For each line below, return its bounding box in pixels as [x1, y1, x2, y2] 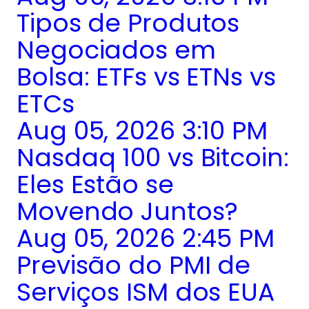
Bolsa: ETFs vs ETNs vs [17, 59, 276, 94]
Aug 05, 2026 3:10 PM [17, 112, 268, 148]
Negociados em [17, 32, 216, 68]
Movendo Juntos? [17, 193, 238, 229]
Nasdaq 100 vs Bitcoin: [17, 139, 289, 175]
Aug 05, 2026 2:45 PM [17, 220, 275, 256]
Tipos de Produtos [17, 5, 240, 41]
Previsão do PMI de [17, 247, 251, 283]
